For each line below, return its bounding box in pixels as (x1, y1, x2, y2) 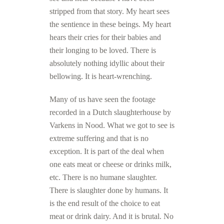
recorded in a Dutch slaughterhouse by (49, 108, 171, 116)
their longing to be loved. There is (49, 46, 156, 54)
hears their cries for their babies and (49, 33, 161, 41)
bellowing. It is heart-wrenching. (49, 72, 152, 80)
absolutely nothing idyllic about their (49, 59, 164, 67)
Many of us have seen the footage (49, 95, 155, 103)
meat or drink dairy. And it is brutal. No (49, 212, 173, 220)
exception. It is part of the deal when (49, 147, 164, 155)
